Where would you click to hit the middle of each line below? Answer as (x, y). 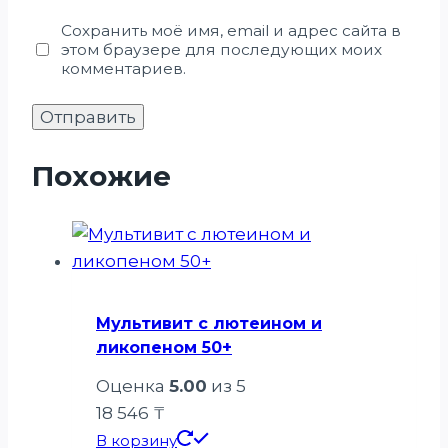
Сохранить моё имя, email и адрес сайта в (231, 31)
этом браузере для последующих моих (222, 50)
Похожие (101, 176)
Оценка (132, 386)
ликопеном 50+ (164, 347)
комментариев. (124, 69)
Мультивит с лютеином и (209, 323)
